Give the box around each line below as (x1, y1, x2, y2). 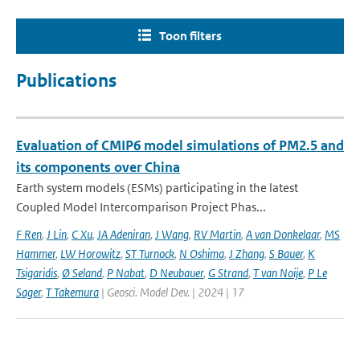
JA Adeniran (97, 227, 150, 242)
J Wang (155, 227, 189, 242)
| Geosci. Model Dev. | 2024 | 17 (99, 284, 244, 300)
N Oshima (179, 246, 224, 261)
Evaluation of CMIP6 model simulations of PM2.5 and (16, 137, 344, 154)
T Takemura (46, 284, 99, 300)
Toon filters (159, 28, 222, 43)
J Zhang (229, 246, 264, 261)
